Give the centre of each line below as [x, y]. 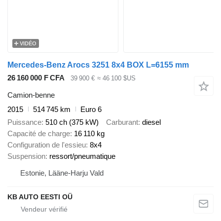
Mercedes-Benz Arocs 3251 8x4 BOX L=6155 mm [98, 65]
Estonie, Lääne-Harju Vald [62, 173]
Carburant [122, 122]
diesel [151, 122]
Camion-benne [31, 95]
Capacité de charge [39, 134]
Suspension [26, 156]
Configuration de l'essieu [47, 145]
